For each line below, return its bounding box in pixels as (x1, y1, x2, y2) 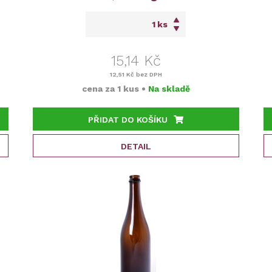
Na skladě (148, 84, 190, 93)
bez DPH (134, 71, 162, 78)
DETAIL (120, 141, 151, 151)
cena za (81, 84, 117, 93)
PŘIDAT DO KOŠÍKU (88, 115, 168, 124)
